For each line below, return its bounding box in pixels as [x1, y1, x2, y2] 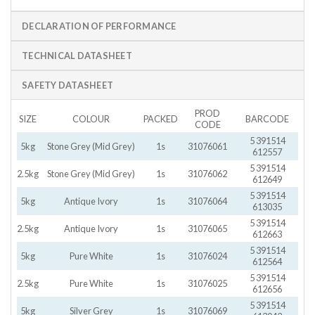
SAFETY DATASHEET [22, 79, 114, 91]
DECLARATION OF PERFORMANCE [22, 20, 176, 32]
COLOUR [72, 112, 110, 124]
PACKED [143, 112, 178, 124]
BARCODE [245, 112, 290, 124]
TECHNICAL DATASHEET [22, 49, 132, 61]
